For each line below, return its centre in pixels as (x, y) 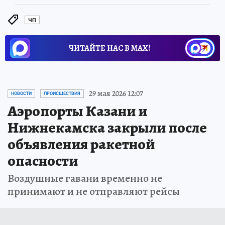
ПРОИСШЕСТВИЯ (62, 94)
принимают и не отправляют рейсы (94, 192)
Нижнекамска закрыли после (107, 128)
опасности (43, 161)
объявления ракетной (81, 144)
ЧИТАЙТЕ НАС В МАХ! (109, 48)
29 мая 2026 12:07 (116, 94)
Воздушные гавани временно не (85, 179)
